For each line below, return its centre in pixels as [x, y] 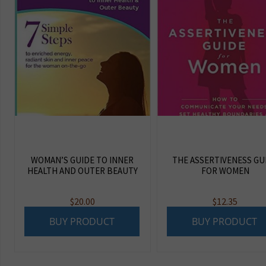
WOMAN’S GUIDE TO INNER [83, 160]
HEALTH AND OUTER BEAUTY [82, 170]
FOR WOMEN [225, 170]
